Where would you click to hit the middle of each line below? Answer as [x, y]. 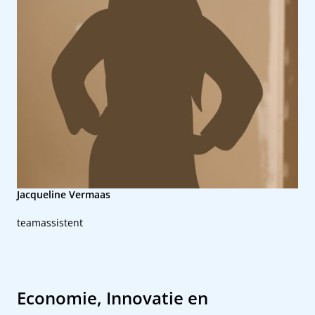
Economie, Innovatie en [112, 298]
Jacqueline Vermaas [64, 194]
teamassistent [50, 223]
